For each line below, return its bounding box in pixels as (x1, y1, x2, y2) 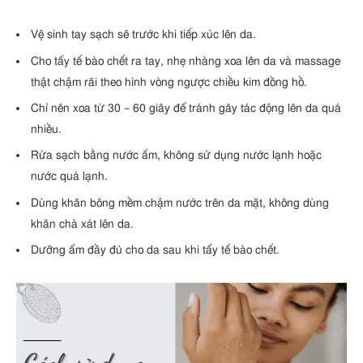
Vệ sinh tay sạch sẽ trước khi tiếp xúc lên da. (31, 28, 256, 41)
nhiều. (31, 122, 62, 135)
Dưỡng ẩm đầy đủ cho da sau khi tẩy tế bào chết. (31, 243, 280, 256)
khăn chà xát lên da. (31, 217, 134, 230)
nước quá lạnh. (31, 170, 108, 183)
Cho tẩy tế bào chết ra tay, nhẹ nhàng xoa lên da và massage (31, 54, 340, 67)
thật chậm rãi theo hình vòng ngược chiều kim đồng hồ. (31, 75, 307, 88)
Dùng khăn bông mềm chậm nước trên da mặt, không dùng (31, 196, 329, 209)
